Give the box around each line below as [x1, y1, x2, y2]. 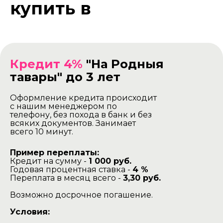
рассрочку [10, 15, 107, 36]
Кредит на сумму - [10, 156, 89, 166]
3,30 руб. [123, 173, 161, 183]
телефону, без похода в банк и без [10, 110, 152, 120]
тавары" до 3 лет [10, 70, 120, 85]
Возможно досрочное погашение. [10, 190, 153, 200]
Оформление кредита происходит [10, 93, 157, 103]
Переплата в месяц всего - [10, 173, 123, 183]
